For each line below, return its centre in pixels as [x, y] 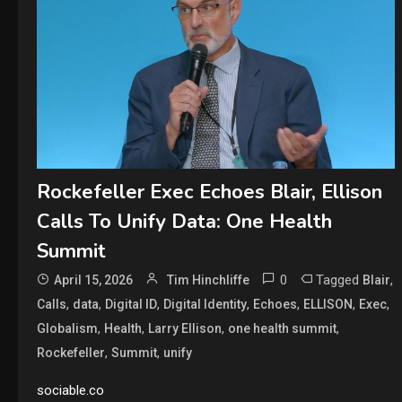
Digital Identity [205, 304]
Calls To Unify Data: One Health [184, 221]
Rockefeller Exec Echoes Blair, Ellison [209, 192]
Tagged [339, 280]
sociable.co [70, 390]
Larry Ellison [184, 328]
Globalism [67, 328]
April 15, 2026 [93, 280]
